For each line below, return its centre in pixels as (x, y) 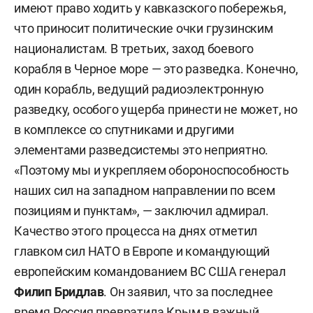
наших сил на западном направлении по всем (145, 190)
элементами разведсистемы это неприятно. (141, 150)
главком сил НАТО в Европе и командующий (142, 251)
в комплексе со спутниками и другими (124, 130)
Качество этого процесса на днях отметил (136, 231)
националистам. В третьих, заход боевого (134, 49)
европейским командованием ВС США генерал (150, 271)
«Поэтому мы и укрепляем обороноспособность (152, 170)
